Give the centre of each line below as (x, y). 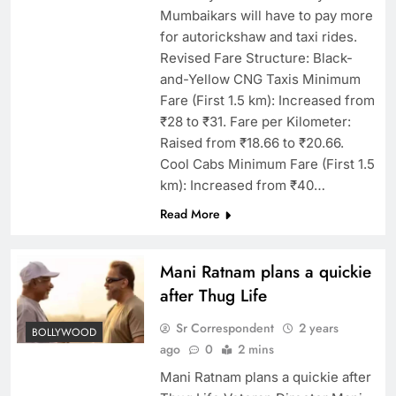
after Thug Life (213, 296)
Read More (190, 214)
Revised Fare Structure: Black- (256, 58)
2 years (318, 328)
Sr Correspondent (225, 328)
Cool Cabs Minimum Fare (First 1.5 (267, 164)
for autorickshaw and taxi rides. (258, 37)
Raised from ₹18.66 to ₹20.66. (251, 143)
